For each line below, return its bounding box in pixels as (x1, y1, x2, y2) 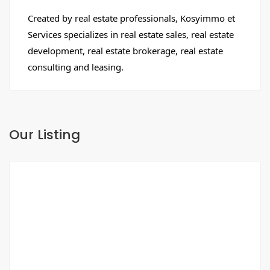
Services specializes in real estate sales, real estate (28, 28, 234, 41)
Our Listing (9, 125, 80, 145)
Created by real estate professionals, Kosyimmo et (28, 12, 235, 25)
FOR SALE (40, 184, 78, 196)
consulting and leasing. (28, 61, 124, 74)
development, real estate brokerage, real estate (28, 45, 223, 57)
